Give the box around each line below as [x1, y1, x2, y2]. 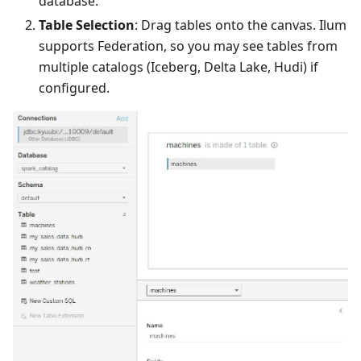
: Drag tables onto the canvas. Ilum [135, 16, 346, 35]
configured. [39, 79, 110, 98]
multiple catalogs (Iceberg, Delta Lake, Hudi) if [39, 58, 318, 77]
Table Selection [39, 16, 135, 35]
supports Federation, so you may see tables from [39, 37, 338, 56]
